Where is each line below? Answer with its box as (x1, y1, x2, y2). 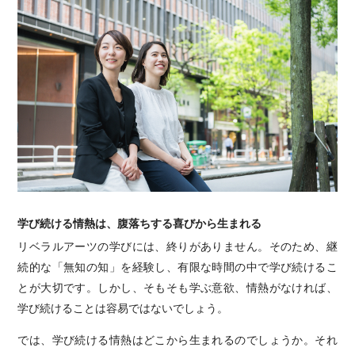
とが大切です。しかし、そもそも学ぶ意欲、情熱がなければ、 (17, 279, 338, 294)
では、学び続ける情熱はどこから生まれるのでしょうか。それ (17, 331, 338, 346)
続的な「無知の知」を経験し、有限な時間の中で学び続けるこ (17, 258, 338, 273)
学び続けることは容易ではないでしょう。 (17, 300, 229, 315)
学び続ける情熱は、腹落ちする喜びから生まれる (17, 215, 262, 230)
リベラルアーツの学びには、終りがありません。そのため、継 (17, 238, 338, 253)
